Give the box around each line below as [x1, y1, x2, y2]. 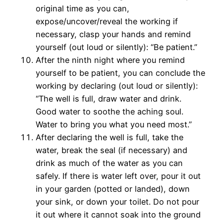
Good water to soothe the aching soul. [36, 107, 183, 117]
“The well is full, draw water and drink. [36, 94, 181, 104]
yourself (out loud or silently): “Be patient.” [36, 42, 197, 53]
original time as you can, [36, 3, 129, 14]
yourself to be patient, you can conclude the [36, 68, 205, 78]
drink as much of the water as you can [36, 158, 183, 168]
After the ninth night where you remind [36, 55, 185, 65]
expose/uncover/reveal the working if [36, 16, 178, 27]
